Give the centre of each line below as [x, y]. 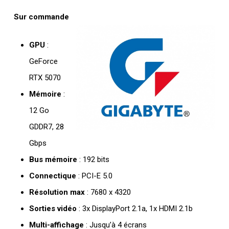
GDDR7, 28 [46, 127]
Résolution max [57, 192]
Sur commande [41, 17]
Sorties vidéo [53, 208]
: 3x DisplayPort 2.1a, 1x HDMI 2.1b [134, 208]
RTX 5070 [45, 77]
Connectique [52, 176]
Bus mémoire [53, 159]
